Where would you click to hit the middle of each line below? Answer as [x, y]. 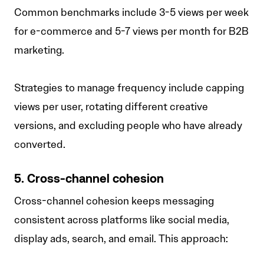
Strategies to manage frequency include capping [129, 88]
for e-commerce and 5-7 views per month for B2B [131, 32]
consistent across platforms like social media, [122, 220]
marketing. [39, 50]
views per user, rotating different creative [111, 107]
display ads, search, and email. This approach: [121, 239]
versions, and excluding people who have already [128, 126]
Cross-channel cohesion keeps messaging [114, 201]
